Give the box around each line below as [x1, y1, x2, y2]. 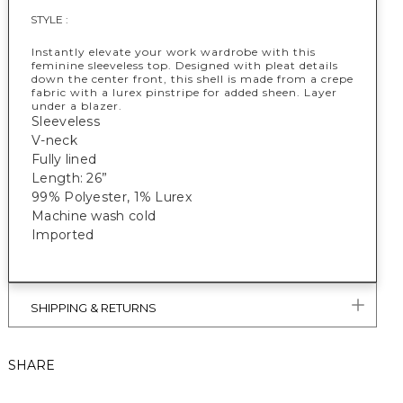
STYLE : [31, 13, 68, 26]
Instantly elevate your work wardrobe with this [31, 45, 316, 58]
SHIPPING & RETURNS [31, 300, 157, 315]
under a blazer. [31, 99, 122, 112]
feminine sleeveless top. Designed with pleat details [31, 58, 338, 72]
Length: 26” [31, 170, 108, 186]
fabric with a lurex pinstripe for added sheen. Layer [31, 85, 337, 99]
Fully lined [31, 151, 97, 167]
